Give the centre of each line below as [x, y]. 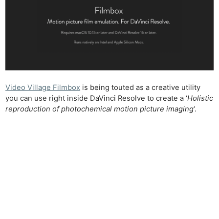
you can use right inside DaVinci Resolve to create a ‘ [97, 99]
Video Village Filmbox [43, 88]
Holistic [200, 99]
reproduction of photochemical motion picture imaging [100, 109]
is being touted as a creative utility [141, 88]
